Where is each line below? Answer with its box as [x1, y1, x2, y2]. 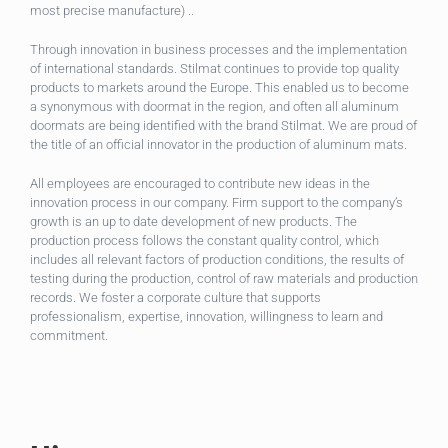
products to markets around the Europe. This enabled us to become [30, 80, 409, 96]
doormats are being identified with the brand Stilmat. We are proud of [30, 118, 417, 134]
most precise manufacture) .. [30, 3, 194, 19]
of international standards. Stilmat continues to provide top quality [30, 61, 399, 77]
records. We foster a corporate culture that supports [30, 290, 321, 306]
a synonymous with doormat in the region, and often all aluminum [30, 99, 399, 115]
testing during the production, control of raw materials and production [30, 271, 418, 287]
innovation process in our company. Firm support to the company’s [30, 195, 403, 211]
